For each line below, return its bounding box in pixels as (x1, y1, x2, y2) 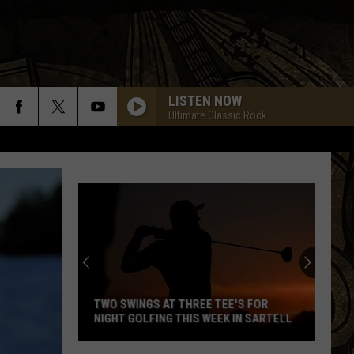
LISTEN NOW (168, 92, 242, 109)
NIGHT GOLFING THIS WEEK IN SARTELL (94, 311, 292, 326)
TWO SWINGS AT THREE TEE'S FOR (94, 297, 269, 311)
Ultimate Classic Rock (168, 108, 266, 122)
